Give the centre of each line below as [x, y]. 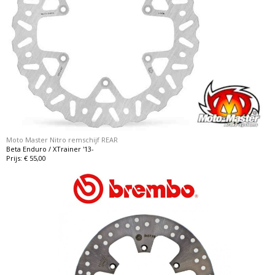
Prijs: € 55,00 [26, 158]
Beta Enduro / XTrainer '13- [50, 149]
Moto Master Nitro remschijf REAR [62, 139]
